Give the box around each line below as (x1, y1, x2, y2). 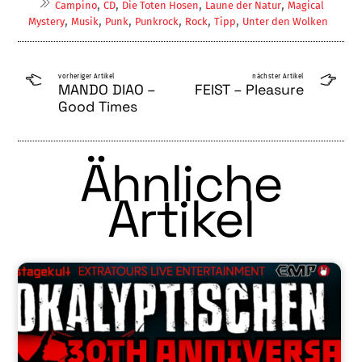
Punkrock (135, 15, 179, 28)
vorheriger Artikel (58, 73, 115, 81)
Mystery (28, 15, 65, 28)
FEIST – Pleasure (194, 81, 304, 99)
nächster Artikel (252, 73, 304, 81)
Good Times (58, 98, 138, 116)
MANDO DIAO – (58, 81, 156, 99)
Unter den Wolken (242, 15, 329, 28)
